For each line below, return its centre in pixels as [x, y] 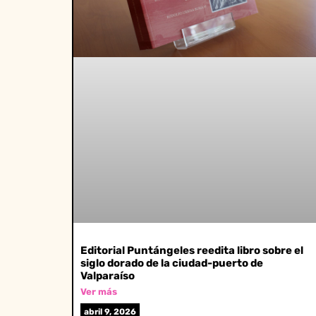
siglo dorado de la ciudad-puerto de [172, 263]
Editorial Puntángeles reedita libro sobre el [192, 250]
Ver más [99, 291]
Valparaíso [108, 275]
